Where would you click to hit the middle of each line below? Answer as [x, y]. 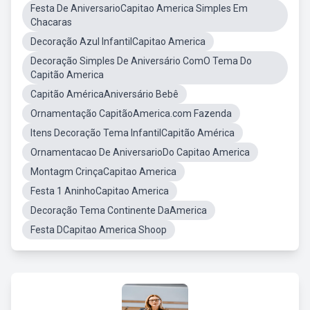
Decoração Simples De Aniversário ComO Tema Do [141, 61]
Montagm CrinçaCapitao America [103, 172]
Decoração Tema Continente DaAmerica [119, 210]
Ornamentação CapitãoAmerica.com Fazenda [131, 113]
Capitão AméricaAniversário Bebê [104, 94]
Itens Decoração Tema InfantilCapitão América [133, 133]
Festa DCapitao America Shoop [99, 230]
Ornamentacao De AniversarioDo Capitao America [140, 152]
